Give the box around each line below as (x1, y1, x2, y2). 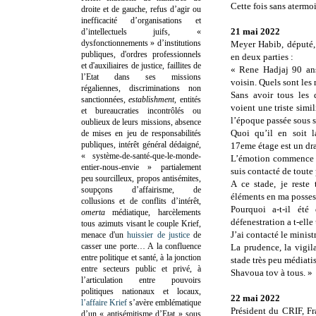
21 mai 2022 (231, 26, 280, 37)
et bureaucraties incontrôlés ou (81, 105, 201, 116)
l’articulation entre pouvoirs (81, 274, 201, 285)
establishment (128, 94, 175, 104)
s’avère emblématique (127, 297, 201, 308)
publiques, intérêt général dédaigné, (81, 139, 201, 150)
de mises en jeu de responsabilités (81, 128, 201, 138)
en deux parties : (231, 51, 293, 63)
